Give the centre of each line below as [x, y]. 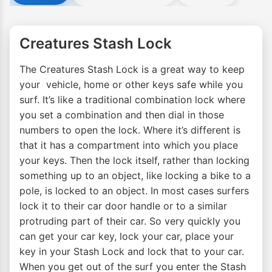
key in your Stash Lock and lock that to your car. [132, 252]
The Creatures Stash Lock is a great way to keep [132, 70]
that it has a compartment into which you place [129, 145]
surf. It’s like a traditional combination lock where [132, 100]
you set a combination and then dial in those [122, 115]
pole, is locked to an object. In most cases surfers [134, 191]
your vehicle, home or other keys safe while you [131, 85]
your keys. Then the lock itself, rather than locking [134, 161]
